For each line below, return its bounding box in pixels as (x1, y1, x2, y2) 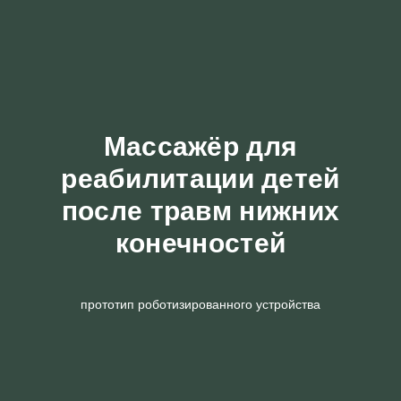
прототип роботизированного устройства (81, 297, 320, 311)
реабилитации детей (61, 164, 340, 193)
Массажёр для (103, 132, 298, 161)
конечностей (115, 228, 286, 258)
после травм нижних (61, 196, 340, 226)
